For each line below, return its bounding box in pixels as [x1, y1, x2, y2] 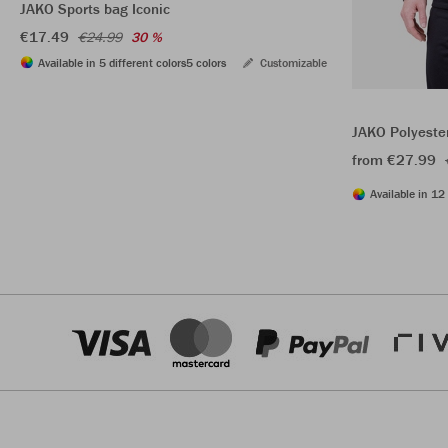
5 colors [186, 54, 226, 70]
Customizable [260, 54, 327, 70]
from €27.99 [352, 150, 436, 170]
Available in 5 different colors [38, 54, 186, 70]
